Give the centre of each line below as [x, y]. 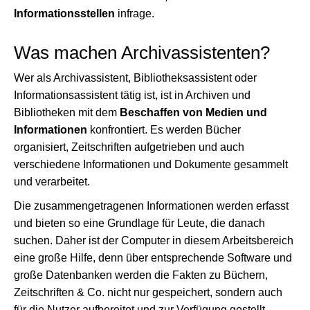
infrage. [135, 13]
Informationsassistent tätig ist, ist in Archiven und [132, 95]
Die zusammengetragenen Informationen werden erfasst [151, 206]
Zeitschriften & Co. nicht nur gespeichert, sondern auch [148, 292]
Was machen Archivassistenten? [142, 53]
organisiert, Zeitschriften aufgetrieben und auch [129, 147]
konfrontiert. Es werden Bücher [164, 130]
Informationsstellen [64, 13]
